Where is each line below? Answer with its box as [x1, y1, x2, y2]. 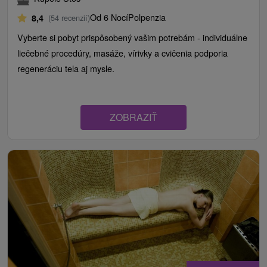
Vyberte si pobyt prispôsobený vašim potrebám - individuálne [17, 31, 247, 44]
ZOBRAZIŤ [110, 110, 157, 125]
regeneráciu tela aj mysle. [17, 62, 114, 75]
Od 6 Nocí [90, 11, 128, 24]
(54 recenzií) [48, 12, 90, 24]
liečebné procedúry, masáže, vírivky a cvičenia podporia [17, 46, 228, 60]
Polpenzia [128, 11, 166, 24]
